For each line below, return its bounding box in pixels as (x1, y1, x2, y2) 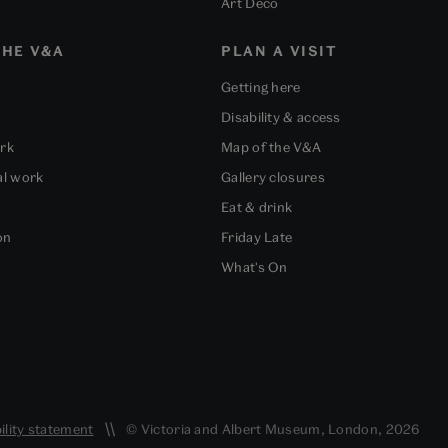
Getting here (221, 79, 301, 96)
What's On (221, 259, 288, 276)
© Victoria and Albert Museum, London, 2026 (122, 421, 420, 438)
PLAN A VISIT (221, 43, 337, 60)
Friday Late (221, 229, 293, 246)
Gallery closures (221, 169, 325, 186)
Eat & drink (221, 199, 293, 216)
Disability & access (221, 109, 341, 126)
